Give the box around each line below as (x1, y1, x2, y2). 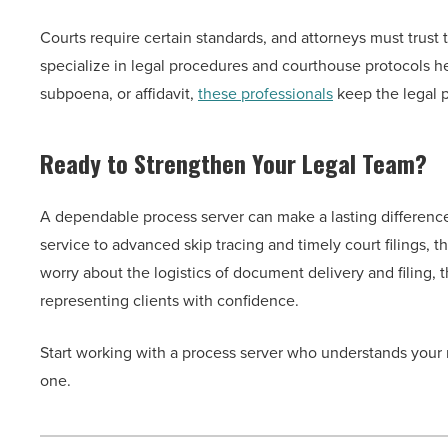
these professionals (198, 82, 333, 106)
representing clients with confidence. (40, 289, 299, 313)
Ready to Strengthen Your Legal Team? (40, 145, 427, 182)
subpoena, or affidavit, (40, 82, 198, 106)
